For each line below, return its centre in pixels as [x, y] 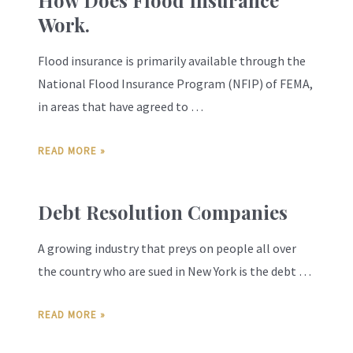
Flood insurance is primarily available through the [172, 61]
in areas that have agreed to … [121, 107]
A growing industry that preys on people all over [167, 248]
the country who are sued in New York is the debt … [175, 271]
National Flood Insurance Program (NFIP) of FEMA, [175, 84]
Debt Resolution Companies [163, 212]
